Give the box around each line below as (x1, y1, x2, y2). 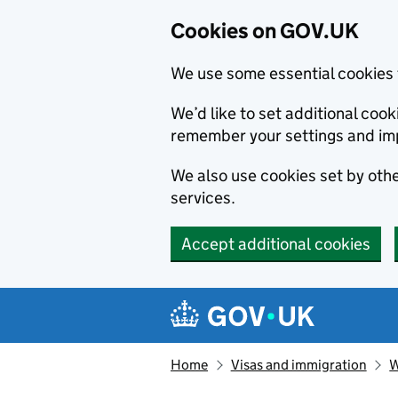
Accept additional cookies (181, 234, 370, 254)
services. (171, 187, 235, 208)
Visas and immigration (230, 356, 367, 373)
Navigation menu (174, 289, 342, 314)
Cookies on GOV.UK (171, 18, 359, 44)
